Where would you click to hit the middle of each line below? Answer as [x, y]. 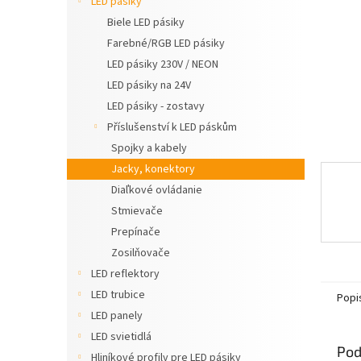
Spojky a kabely [149, 148]
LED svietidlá [121, 337]
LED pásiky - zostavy [156, 106]
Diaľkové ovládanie [157, 190]
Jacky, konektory [153, 169]
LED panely [117, 316]
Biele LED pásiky [146, 23]
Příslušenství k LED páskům [172, 127]
